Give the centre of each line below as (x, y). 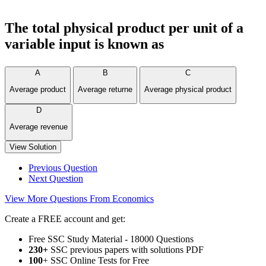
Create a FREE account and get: (65, 219)
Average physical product (188, 90)
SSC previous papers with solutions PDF (126, 250)
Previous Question (63, 168)
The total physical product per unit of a (124, 28)
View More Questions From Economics (79, 199)
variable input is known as (84, 44)
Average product (38, 90)
